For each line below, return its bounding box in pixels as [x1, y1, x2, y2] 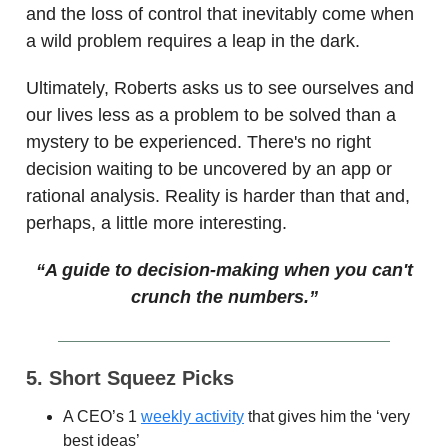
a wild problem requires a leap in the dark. [26, 31, 360, 52]
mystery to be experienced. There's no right [26, 132, 371, 153]
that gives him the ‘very [244, 408, 410, 426]
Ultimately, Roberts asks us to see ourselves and [26, 78, 414, 99]
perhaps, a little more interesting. [26, 213, 287, 234]
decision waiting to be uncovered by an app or [26, 159, 392, 180]
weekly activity [141, 408, 244, 426]
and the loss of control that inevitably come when [26, 4, 414, 25]
